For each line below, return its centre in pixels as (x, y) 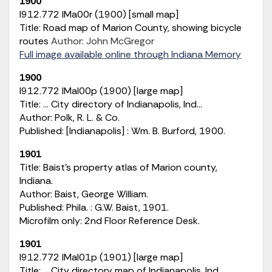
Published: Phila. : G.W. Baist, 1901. (94, 207)
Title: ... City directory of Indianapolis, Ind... (111, 104)
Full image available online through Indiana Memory (130, 54)
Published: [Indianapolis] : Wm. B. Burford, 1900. (122, 131)
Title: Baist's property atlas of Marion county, (118, 167)
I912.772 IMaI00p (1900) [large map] (101, 91)
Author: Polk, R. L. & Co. (70, 117)
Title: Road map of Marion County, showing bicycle (131, 28)
